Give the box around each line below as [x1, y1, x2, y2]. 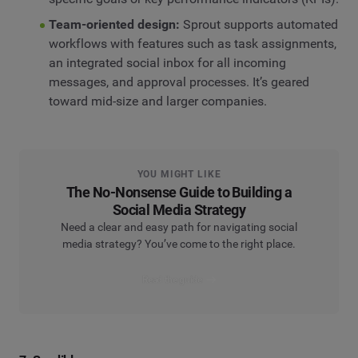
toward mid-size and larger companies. [48, 93, 267, 109]
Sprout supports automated [179, 16, 338, 32]
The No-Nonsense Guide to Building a [66, 183, 292, 201]
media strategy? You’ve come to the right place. [62, 237, 296, 250]
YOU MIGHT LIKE [137, 168, 221, 180]
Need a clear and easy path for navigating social [61, 220, 297, 233]
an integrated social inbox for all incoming [48, 54, 286, 70]
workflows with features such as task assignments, [48, 35, 336, 51]
